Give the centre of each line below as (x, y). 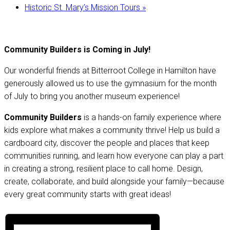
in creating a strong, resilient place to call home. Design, (103, 169)
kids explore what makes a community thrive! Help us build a (112, 130)
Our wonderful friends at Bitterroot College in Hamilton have (110, 71)
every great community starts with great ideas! (88, 194)
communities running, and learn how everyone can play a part (114, 156)
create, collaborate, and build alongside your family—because (114, 181)
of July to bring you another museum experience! (92, 96)
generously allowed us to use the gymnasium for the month (110, 83)
